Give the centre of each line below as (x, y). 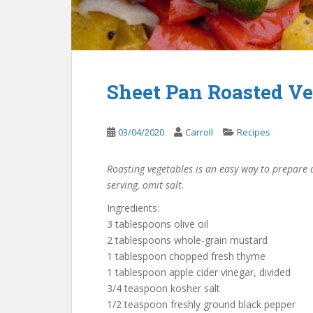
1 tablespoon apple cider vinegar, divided (199, 272)
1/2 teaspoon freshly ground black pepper (201, 304)
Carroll (199, 132)
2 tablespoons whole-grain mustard (187, 240)
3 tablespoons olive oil (158, 224)
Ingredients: (133, 208)
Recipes (254, 132)
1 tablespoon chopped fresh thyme (186, 256)
